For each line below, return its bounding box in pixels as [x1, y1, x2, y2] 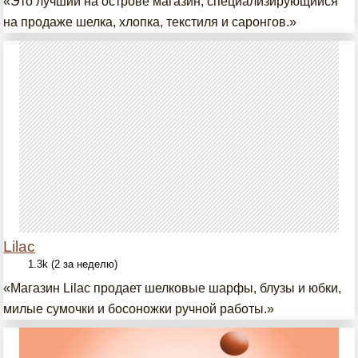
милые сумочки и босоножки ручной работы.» [3, 302, 275, 316]
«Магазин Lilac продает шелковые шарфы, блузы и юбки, [3, 281, 342, 295]
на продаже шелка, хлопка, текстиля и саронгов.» [3, 15, 297, 29]
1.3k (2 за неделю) [28, 258, 118, 270]
